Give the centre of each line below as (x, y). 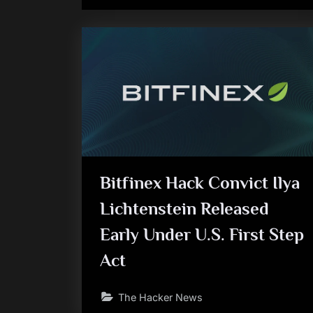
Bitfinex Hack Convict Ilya (199, 182)
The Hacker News (160, 297)
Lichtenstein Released (184, 208)
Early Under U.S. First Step (202, 234)
